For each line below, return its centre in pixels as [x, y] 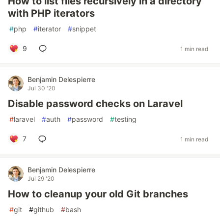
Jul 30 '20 [41, 88]
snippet [84, 29]
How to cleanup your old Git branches [98, 194]
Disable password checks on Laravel [95, 104]
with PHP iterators [51, 13]
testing [125, 119]
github [44, 209]
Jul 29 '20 [41, 179]
